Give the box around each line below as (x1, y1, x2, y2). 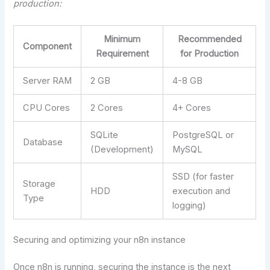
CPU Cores (23, 102, 71, 113)
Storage (23, 178, 56, 189)
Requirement (95, 48, 149, 59)
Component (23, 40, 72, 52)
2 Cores (90, 102, 124, 113)
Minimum (104, 33, 141, 45)
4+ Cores (172, 102, 212, 113)
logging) (172, 199, 207, 211)
